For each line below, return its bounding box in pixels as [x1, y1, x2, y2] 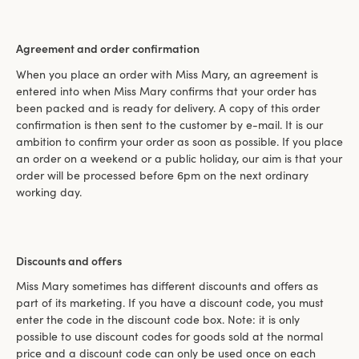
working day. [16, 184, 82, 200]
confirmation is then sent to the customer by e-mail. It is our [16, 117, 323, 132]
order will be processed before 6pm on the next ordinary [16, 167, 309, 183]
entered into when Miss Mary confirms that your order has [16, 83, 317, 99]
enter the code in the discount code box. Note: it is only [16, 313, 300, 327]
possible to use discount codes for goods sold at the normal [16, 329, 323, 344]
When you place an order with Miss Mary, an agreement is [16, 67, 318, 82]
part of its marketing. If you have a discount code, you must [16, 296, 324, 310]
